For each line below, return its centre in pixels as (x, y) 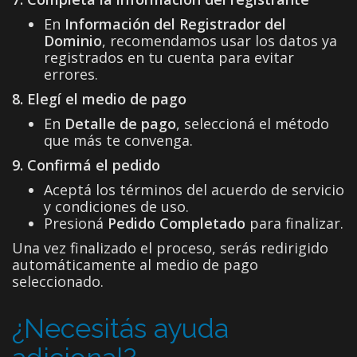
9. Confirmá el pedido (86, 165)
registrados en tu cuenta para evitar (169, 57)
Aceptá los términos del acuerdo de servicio (194, 189)
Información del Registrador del (175, 24)
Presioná (76, 223)
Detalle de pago (120, 123)
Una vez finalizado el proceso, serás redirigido (170, 247)
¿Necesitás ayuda (120, 328)
